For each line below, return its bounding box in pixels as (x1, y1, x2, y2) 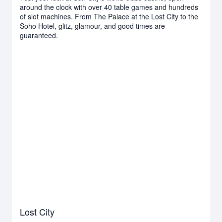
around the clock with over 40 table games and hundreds (20, 1, 198, 12)
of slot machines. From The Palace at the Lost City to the (20, 11, 198, 21)
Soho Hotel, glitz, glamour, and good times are (20, 20, 165, 31)
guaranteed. (20, 30, 58, 40)
